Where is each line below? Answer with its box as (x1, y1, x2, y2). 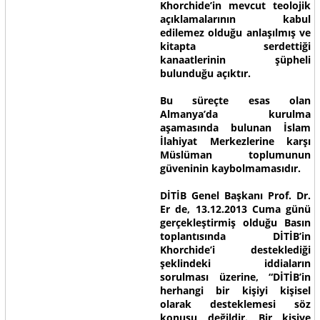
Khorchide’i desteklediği (159, 243, 311, 256)
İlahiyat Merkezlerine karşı (159, 134, 311, 148)
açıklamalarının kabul (159, 12, 311, 26)
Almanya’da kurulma (159, 107, 311, 121)
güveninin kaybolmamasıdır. (159, 161, 301, 175)
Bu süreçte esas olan (159, 94, 311, 107)
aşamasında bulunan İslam (159, 121, 311, 134)
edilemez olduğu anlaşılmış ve (159, 26, 311, 39)
